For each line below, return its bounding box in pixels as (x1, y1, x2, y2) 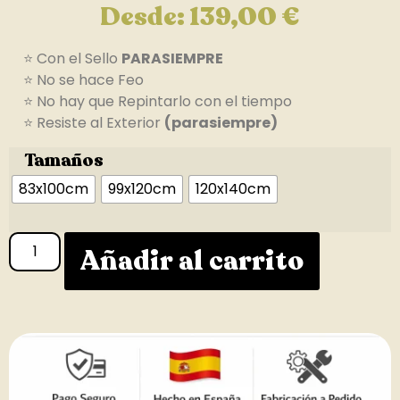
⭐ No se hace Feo (9, 70, 144, 91)
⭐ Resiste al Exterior (9, 112, 164, 134)
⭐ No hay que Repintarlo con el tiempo (9, 91, 292, 112)
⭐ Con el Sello (9, 48, 121, 70)
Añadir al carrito (80, 242, 304, 279)
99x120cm (108, 178, 176, 199)
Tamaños (24, 147, 104, 172)
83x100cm (19, 178, 88, 199)
